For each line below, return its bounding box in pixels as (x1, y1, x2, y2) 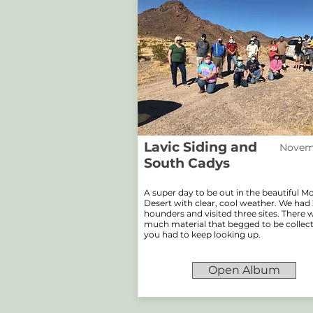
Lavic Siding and (144, 139, 257, 155)
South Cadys (144, 155, 230, 171)
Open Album (208, 263, 280, 277)
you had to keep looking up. (144, 229, 261, 240)
